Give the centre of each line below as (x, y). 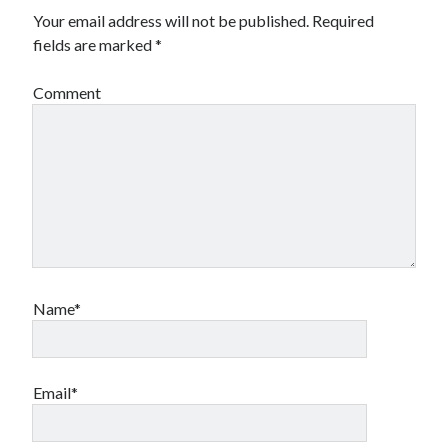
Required (343, 20)
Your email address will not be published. (171, 20)
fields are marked (94, 44)
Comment (67, 92)
